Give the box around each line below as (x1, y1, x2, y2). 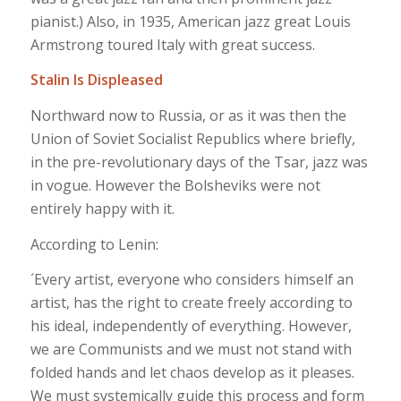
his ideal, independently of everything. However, (30, 316, 352, 337)
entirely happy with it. (30, 199, 175, 219)
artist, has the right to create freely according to (30, 293, 353, 313)
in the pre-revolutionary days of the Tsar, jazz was (30, 152, 368, 173)
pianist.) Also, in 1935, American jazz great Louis (30, 11, 351, 31)
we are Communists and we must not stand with (30, 339, 352, 360)
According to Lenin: (30, 234, 158, 254)
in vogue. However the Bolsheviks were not (30, 175, 320, 196)
